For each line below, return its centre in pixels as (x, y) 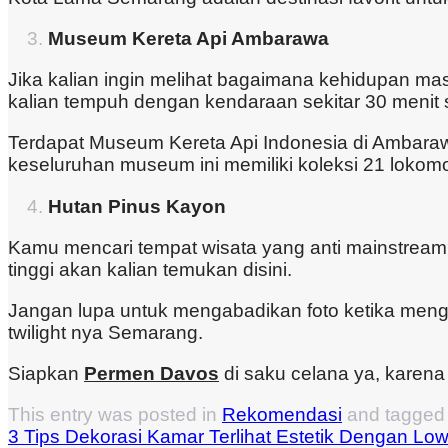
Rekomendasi (282, 415)
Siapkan (46, 374)
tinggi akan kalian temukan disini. (150, 269)
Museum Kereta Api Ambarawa (188, 39)
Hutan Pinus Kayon (137, 206)
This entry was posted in (115, 415)
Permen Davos (151, 374)
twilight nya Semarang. (105, 333)
